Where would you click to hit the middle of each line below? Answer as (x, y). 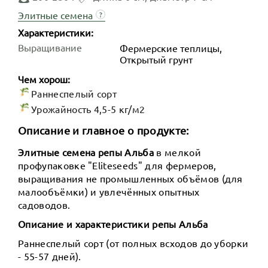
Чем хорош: (44, 79)
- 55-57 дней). (50, 256)
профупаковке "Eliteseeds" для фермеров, (117, 165)
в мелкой (177, 152)
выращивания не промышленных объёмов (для (130, 178)
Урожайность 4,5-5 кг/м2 (88, 109)
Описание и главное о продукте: (103, 130)
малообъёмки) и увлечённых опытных (109, 191)
